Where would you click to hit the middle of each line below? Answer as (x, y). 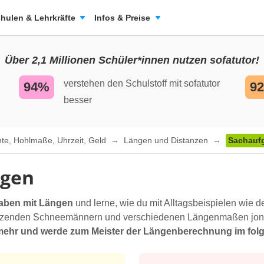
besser (78, 100)
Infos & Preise (122, 18)
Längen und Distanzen (167, 141)
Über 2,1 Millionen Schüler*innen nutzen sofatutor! (132, 60)
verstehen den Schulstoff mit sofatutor (142, 83)
